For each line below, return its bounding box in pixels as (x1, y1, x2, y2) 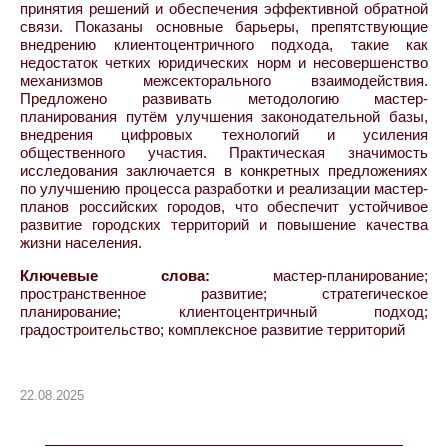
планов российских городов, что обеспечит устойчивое (20, 197, 428, 215)
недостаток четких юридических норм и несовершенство (20, 53, 428, 71)
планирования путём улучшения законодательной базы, (20, 107, 428, 125)
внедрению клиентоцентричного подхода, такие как (20, 35, 428, 53)
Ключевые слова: (20, 266, 210, 284)
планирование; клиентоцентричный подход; (20, 302, 428, 320)
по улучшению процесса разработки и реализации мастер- (20, 179, 428, 197)
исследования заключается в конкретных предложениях (20, 161, 428, 179)
